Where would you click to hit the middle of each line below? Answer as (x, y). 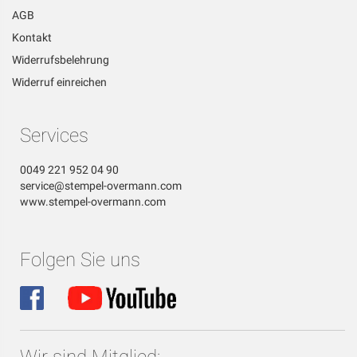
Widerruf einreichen (59, 82)
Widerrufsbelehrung (61, 60)
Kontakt (32, 38)
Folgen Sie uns (80, 260)
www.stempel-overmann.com (93, 202)
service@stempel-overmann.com (101, 186)
